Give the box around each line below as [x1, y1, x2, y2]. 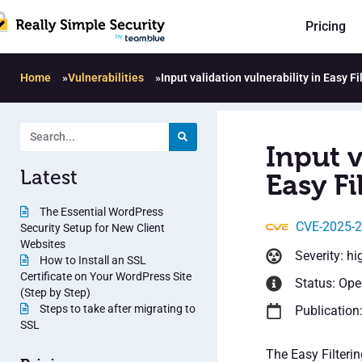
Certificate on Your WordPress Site [20, 269, 192, 283]
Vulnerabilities [68, 70, 144, 84]
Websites [20, 237, 65, 250]
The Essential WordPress [37, 204, 163, 218]
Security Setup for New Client [20, 221, 165, 234]
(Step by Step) [20, 285, 90, 299]
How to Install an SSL [37, 253, 146, 267]
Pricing [305, 19, 346, 35]
